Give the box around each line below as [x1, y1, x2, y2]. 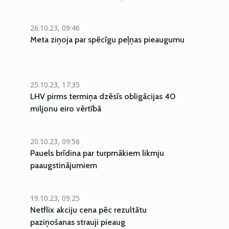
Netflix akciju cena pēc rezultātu [30, 205, 147, 215]
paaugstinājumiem [30, 161, 97, 170]
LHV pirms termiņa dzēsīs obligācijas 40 [30, 91, 176, 101]
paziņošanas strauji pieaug [30, 217, 125, 227]
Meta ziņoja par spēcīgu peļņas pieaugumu [30, 35, 185, 44]
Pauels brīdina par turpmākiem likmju [30, 148, 164, 158]
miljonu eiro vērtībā [30, 104, 101, 113]
